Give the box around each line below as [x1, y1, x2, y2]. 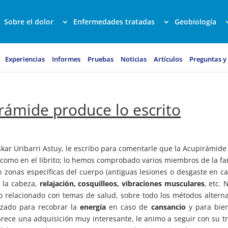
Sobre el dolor [4, 17, 53, 26]
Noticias [121, 54, 147, 64]
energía [80, 202, 106, 212]
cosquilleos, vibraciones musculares [78, 178, 205, 188]
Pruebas [88, 54, 113, 64]
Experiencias [5, 54, 45, 64]
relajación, [39, 178, 76, 188]
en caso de [106, 202, 151, 212]
